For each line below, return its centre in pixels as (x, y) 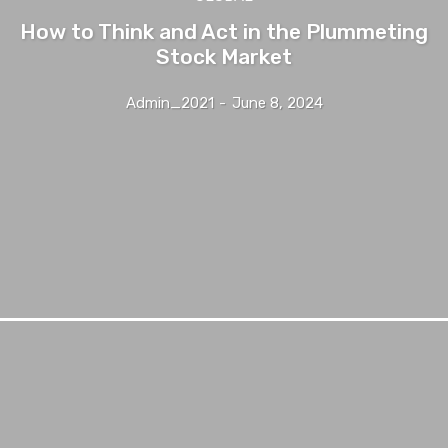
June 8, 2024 (277, 102)
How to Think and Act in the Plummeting (224, 31)
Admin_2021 (169, 102)
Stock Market (224, 56)
